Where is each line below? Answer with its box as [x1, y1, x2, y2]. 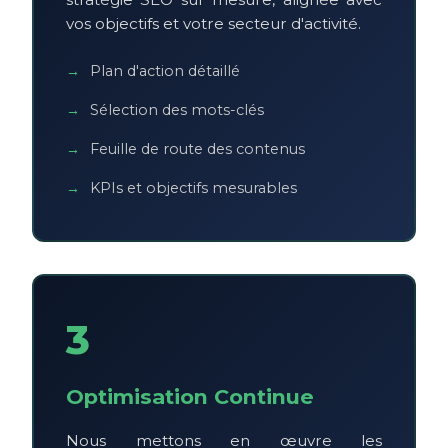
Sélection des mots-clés [90, 100, 264, 119]
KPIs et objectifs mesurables [90, 178, 297, 197]
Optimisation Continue [66, 383, 314, 409]
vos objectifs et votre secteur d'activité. [66, 13, 361, 33]
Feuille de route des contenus [90, 139, 305, 158]
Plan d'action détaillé [90, 61, 240, 80]
